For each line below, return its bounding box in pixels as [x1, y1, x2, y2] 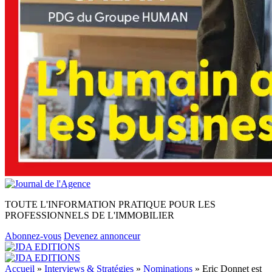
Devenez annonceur [64, 231, 140, 241]
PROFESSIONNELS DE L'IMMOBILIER [5, 210, 174, 220]
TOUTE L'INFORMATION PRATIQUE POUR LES [5, 199, 216, 209]
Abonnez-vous [5, 231, 61, 241]
